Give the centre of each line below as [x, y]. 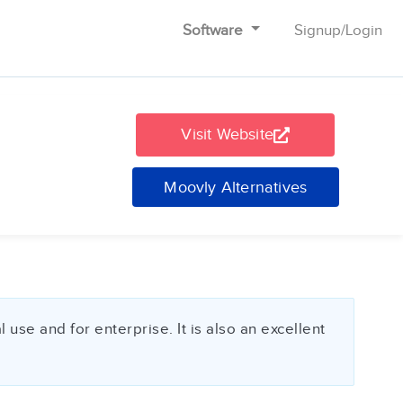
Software [215, 30]
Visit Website [227, 134]
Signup [317, 30]
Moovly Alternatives [236, 187]
